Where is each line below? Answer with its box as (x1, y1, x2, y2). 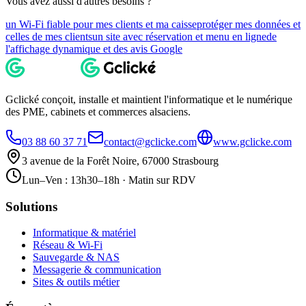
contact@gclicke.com (104, 136, 197, 148)
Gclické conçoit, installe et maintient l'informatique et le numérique (5, 94, 292, 105)
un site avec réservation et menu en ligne (92, 31, 266, 42)
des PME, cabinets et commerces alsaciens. (5, 106, 191, 117)
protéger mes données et (197, 18, 301, 30)
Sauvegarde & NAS (33, 251, 120, 264)
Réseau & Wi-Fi (33, 239, 102, 251)
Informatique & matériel (33, 227, 136, 239)
